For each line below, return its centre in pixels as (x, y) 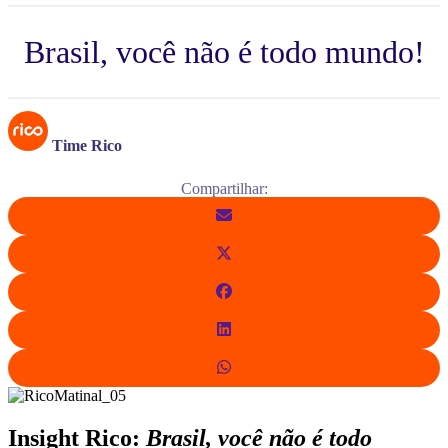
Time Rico (87, 146)
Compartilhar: (224, 189)
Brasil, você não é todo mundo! (224, 51)
